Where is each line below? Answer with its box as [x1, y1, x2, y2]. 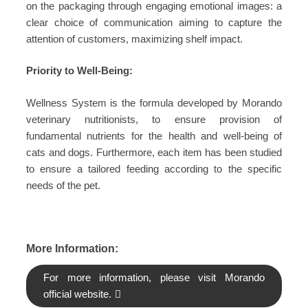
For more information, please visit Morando [43, 271, 265, 283]
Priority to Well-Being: [26, 65, 133, 77]
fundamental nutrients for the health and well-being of [26, 129, 282, 142]
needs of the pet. [26, 179, 100, 191]
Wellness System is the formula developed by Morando [26, 96, 282, 109]
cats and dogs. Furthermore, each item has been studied [26, 146, 282, 158]
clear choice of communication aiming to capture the [26, 16, 282, 28]
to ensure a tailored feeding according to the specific [26, 162, 282, 175]
